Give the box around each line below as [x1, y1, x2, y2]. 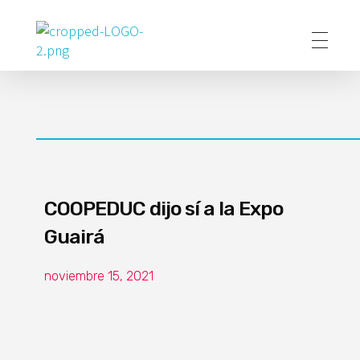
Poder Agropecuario [47, 58, 67, 80]
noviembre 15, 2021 [44, 268, 153, 284]
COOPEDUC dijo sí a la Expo [44, 197, 284, 220]
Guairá [44, 225, 104, 248]
